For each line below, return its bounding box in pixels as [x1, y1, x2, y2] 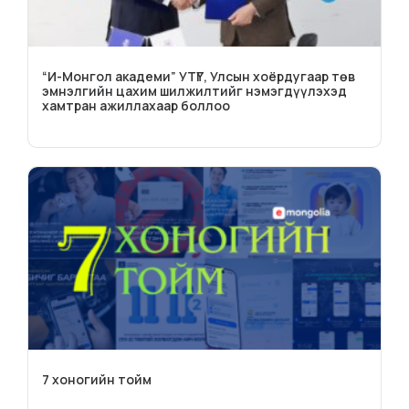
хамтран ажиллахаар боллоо [42, 96, 230, 114]
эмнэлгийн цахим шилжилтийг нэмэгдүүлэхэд [42, 81, 347, 100]
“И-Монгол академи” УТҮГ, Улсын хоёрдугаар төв [42, 67, 355, 85]
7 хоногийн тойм [42, 370, 152, 388]
